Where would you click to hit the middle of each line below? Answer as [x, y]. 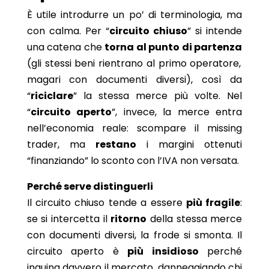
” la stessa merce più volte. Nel [158, 95]
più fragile [213, 202]
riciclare [52, 95]
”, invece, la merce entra [177, 112]
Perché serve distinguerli [90, 186]
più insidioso [163, 251]
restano [116, 144]
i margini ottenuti [189, 144]
